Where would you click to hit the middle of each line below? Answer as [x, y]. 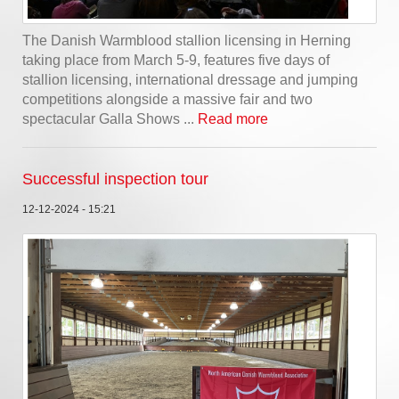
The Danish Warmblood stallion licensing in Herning [187, 40]
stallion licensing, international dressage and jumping [190, 79]
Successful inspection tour [115, 179]
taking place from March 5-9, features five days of [176, 60]
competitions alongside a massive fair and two [167, 99]
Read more [233, 118]
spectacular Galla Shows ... [110, 118]
